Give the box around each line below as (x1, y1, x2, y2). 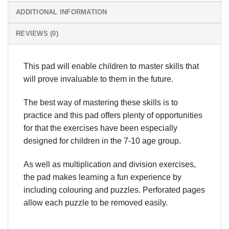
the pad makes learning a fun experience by (24, 172, 181, 181)
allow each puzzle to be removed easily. (24, 198, 168, 207)
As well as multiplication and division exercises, (24, 159, 196, 169)
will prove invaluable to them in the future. (24, 75, 173, 84)
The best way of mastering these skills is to (24, 98, 178, 107)
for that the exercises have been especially (24, 124, 177, 133)
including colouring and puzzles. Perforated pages (24, 185, 205, 194)
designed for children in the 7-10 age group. (24, 136, 181, 146)
